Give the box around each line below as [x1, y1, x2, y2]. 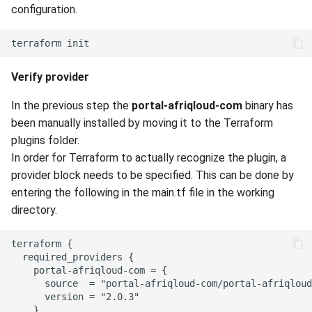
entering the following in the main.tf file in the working [11, 186, 274, 199]
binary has [242, 99, 293, 112]
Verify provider [11, 70, 89, 84]
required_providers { [11, 251, 134, 263]
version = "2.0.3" [11, 290, 139, 302]
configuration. [11, 3, 77, 16]
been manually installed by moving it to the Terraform [11, 116, 273, 130]
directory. [11, 203, 57, 217]
